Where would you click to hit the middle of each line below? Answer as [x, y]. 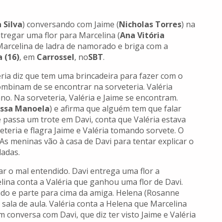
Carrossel [55, 57]
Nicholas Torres [150, 25]
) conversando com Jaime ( [71, 25]
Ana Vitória [142, 35]
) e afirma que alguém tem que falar [115, 109]
